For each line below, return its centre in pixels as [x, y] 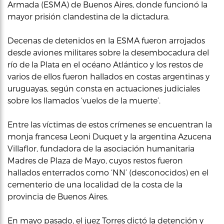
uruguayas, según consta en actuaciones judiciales [104, 88]
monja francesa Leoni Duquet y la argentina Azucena [109, 136]
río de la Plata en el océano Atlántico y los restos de [105, 64]
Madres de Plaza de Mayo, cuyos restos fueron [95, 160]
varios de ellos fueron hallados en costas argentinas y [108, 76]
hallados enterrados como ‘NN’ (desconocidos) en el [108, 172]
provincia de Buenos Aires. [58, 196]
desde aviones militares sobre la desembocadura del [108, 52]
